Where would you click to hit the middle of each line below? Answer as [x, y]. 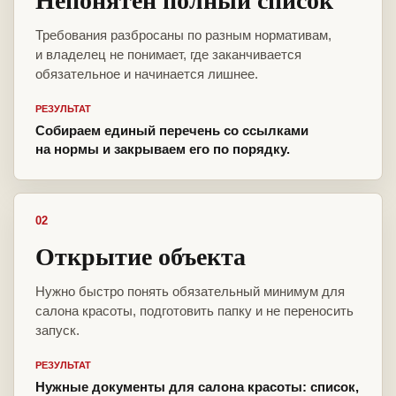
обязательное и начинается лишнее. [147, 74]
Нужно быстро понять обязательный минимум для [190, 292]
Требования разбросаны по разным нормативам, [183, 35]
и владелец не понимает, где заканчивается [168, 55]
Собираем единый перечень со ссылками [172, 131]
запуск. [57, 331]
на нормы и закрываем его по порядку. [163, 149]
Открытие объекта [141, 256]
